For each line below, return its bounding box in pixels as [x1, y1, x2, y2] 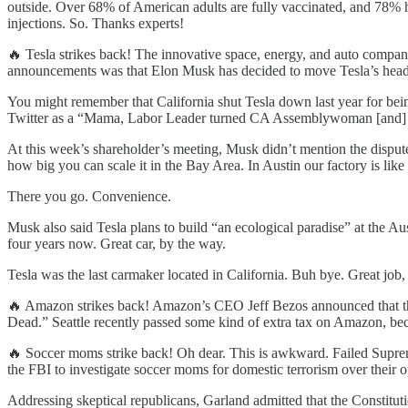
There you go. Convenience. [7, 188, 171, 204]
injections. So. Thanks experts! [7, 15, 184, 31]
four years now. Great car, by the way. [7, 235, 226, 251]
